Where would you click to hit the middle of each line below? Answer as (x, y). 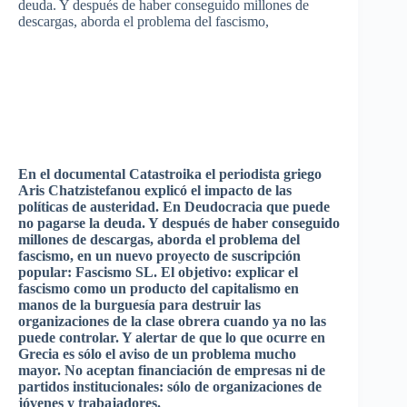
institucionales (116, 387)
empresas (263, 370)
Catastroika (165, 174)
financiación (175, 370)
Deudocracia (223, 207)
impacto (229, 190)
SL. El (155, 272)
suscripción (266, 256)
